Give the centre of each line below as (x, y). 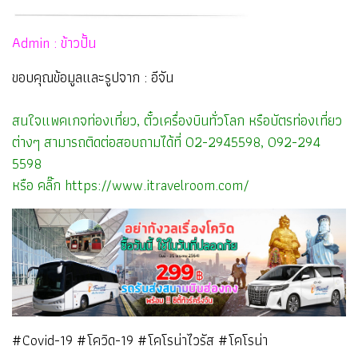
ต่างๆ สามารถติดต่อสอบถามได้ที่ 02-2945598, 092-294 (166, 142)
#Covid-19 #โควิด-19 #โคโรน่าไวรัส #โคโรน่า (140, 340)
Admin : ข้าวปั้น (54, 43)
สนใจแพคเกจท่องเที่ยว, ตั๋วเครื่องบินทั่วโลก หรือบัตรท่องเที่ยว (177, 121)
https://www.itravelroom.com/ (157, 185)
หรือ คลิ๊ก (38, 185)
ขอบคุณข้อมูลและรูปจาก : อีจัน (93, 78)
